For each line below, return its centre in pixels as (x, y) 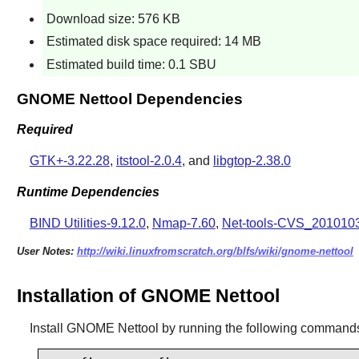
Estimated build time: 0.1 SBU (131, 64)
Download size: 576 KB (113, 18)
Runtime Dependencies (88, 192)
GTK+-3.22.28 (69, 161)
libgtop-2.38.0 (252, 161)
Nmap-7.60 (184, 223)
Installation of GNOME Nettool (148, 296)
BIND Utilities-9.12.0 (87, 223)
